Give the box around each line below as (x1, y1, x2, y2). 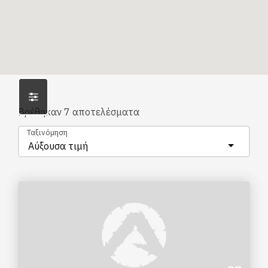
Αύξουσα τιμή (28, 140, 88, 152)
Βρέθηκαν (18, 106, 64, 118)
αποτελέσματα (70, 106, 139, 118)
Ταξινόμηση (27, 127, 68, 138)
